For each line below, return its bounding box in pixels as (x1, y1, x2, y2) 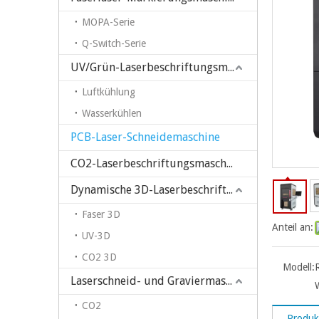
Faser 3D (82, 208, 120, 220)
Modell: (283, 261, 315, 273)
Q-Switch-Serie (82, 37, 146, 49)
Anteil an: (272, 221, 313, 233)
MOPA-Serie (82, 16, 135, 28)
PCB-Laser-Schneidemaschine (70, 130, 220, 144)
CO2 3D (82, 251, 117, 263)
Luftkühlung (82, 85, 135, 98)
